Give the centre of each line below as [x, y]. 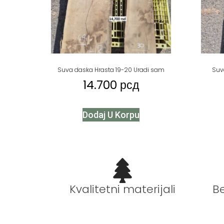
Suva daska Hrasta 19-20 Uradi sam [111, 69]
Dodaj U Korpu [111, 115]
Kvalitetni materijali [122, 189]
